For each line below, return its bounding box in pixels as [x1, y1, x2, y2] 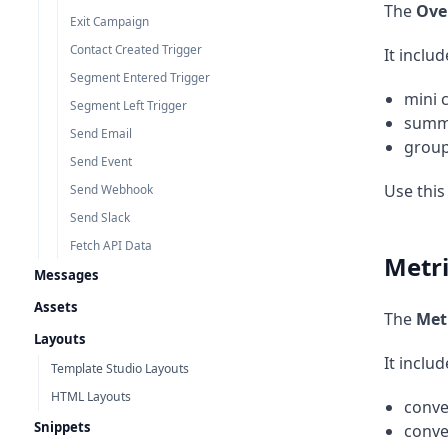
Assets [34, 298, 78, 316]
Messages [34, 266, 99, 284]
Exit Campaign [70, 13, 149, 29]
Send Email [70, 125, 132, 141]
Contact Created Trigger [70, 41, 202, 57]
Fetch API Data [70, 237, 152, 253]
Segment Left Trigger [70, 97, 187, 113]
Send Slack [70, 209, 130, 225]
